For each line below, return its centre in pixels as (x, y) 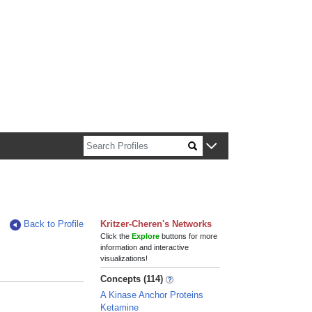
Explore (146, 236)
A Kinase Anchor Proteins (152, 295)
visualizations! (124, 258)
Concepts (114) (132, 279)
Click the (116, 236)
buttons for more (189, 236)
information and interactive (145, 247)
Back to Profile (54, 224)
